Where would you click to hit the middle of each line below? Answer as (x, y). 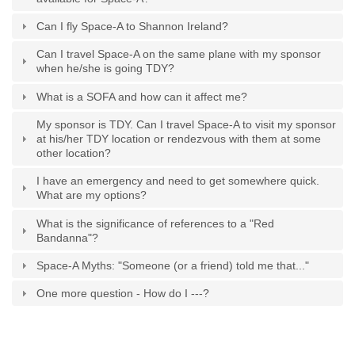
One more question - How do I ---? (123, 294)
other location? (74, 153)
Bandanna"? (68, 237)
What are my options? (92, 195)
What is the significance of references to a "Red (156, 223)
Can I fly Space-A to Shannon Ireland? (133, 27)
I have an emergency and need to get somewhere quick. (178, 181)
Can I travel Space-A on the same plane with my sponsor (179, 54)
